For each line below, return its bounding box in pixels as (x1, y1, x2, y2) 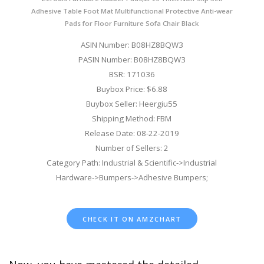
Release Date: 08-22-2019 (84, 128, 179, 139)
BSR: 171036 (108, 69, 155, 80)
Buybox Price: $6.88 (96, 84, 167, 95)
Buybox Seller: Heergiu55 (86, 98, 178, 110)
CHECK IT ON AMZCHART (82, 214, 181, 224)
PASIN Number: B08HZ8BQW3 (78, 54, 186, 65)
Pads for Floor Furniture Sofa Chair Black (65, 19, 199, 28)
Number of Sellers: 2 (95, 143, 169, 154)
